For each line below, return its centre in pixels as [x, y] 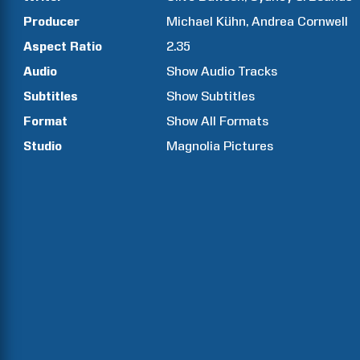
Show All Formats [218, 121]
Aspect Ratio [63, 46]
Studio [43, 146]
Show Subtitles [211, 96]
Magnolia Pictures [220, 146]
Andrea [273, 21]
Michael [190, 21]
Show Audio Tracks [222, 71]
